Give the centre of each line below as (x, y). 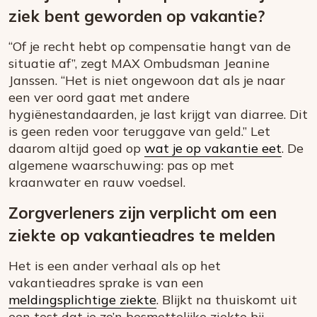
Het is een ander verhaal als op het (115, 266)
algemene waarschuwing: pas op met (121, 166)
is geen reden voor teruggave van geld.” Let (139, 132)
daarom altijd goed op (76, 149)
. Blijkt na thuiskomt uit (227, 300)
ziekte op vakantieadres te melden (142, 236)
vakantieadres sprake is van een (106, 283)
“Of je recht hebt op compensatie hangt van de (150, 47)
